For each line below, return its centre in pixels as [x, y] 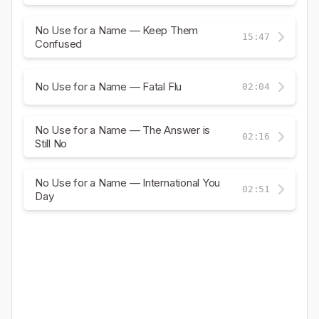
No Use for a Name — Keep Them [117, 30]
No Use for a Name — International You [128, 182]
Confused [59, 43]
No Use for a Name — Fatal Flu [109, 87]
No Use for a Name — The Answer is [123, 130]
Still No [51, 143]
